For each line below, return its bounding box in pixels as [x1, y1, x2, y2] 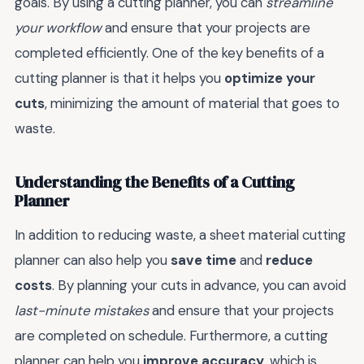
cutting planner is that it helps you [15, 68, 224, 87]
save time [171, 250, 236, 269]
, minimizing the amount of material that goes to [45, 93, 340, 112]
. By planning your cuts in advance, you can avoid [52, 275, 346, 294]
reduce [266, 250, 313, 269]
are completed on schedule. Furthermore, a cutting [15, 326, 328, 344]
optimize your [224, 68, 315, 87]
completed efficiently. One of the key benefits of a [15, 43, 324, 62]
